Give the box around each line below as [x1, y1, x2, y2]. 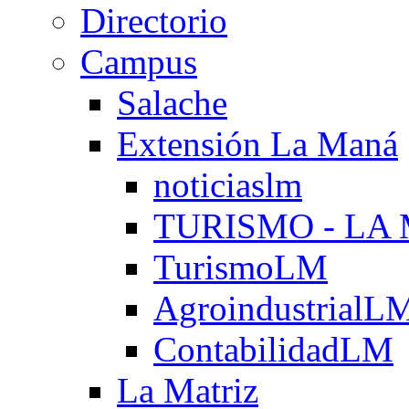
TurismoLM [153, 247, 328, 288]
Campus [80, 42, 197, 82]
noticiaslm [153, 165, 302, 205]
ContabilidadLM [153, 330, 393, 370]
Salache [117, 83, 227, 123]
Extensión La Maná [117, 124, 398, 164]
